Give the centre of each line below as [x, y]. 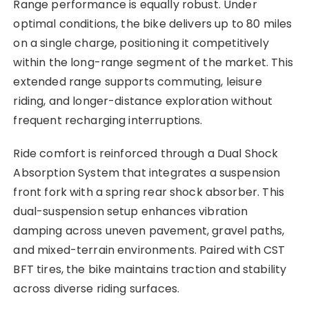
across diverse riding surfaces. [97, 288]
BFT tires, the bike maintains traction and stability [150, 269]
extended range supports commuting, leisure [138, 81]
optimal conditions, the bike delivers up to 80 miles [153, 23]
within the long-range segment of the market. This [153, 62]
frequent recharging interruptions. [108, 120]
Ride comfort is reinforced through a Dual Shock [146, 153]
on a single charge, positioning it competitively [141, 43]
